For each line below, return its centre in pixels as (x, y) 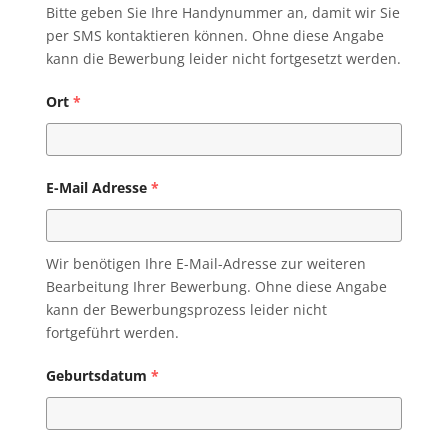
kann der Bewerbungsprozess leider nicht (186, 310)
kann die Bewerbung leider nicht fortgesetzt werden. (223, 59)
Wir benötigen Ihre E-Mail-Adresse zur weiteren (205, 264)
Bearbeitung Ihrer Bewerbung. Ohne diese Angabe (216, 287)
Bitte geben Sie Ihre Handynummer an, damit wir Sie (222, 13)
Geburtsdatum (96, 376)
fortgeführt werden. (112, 333)
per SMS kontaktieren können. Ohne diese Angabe (214, 36)
